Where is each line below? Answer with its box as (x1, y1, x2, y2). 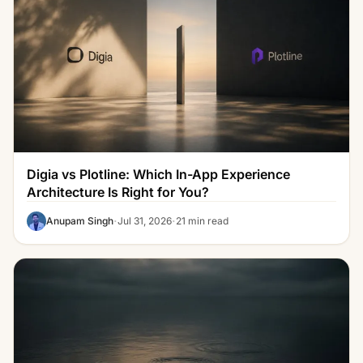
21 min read (176, 214, 228, 227)
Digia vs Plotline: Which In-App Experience (27, 165, 290, 182)
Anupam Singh (46, 214, 113, 227)
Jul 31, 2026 (117, 214, 172, 227)
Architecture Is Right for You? (27, 183, 209, 200)
